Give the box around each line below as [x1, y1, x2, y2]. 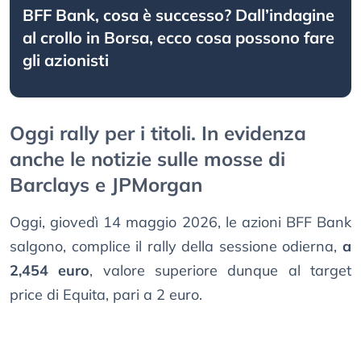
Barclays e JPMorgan [10, 172, 202, 197]
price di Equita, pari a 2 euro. [10, 285, 202, 305]
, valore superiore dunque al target [89, 261, 352, 280]
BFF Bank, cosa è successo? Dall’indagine [23, 5, 334, 26]
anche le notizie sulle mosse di [10, 147, 285, 172]
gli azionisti [23, 50, 109, 71]
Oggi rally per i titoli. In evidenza [10, 121, 306, 146]
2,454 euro [10, 261, 90, 280]
